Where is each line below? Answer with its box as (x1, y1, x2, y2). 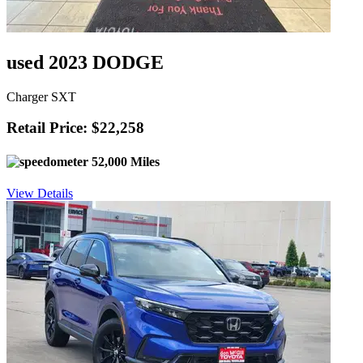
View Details (6, 186, 73, 200)
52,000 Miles (88, 154, 160, 169)
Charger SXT (6, 89, 76, 104)
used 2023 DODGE (6, 51, 164, 73)
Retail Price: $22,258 (6, 119, 144, 137)
